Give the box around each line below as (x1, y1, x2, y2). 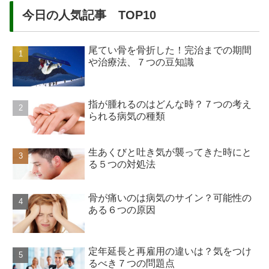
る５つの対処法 (88, 159, 156, 169)
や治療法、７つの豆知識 (88, 56, 195, 67)
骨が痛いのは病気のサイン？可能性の (88, 192, 252, 203)
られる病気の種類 (88, 110, 166, 121)
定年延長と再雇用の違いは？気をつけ (88, 246, 252, 256)
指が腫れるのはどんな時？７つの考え (88, 98, 252, 109)
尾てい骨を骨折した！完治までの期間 (88, 44, 252, 55)
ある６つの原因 (88, 204, 156, 215)
